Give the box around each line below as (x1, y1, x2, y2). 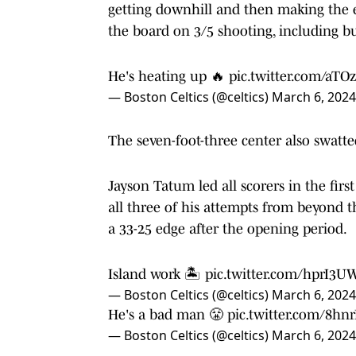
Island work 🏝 (108, 265, 205, 282)
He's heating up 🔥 (108, 68, 229, 84)
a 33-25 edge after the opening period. (108, 220, 347, 237)
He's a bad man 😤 (108, 306, 227, 323)
